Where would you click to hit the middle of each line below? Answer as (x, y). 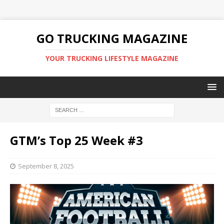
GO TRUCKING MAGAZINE (112, 38)
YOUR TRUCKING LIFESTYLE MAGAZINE (112, 58)
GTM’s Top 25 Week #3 (76, 140)
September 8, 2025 (46, 166)
